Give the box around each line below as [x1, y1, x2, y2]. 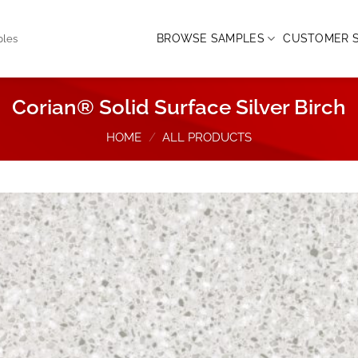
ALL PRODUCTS [162, 130, 253, 145]
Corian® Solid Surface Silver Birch [12, 94, 346, 119]
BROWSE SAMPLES [156, 32, 265, 45]
